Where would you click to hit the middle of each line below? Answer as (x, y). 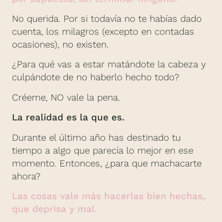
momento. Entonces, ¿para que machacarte (107, 163)
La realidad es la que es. (68, 118)
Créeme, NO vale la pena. (66, 97)
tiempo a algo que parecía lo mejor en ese (103, 150)
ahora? (26, 176)
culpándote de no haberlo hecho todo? (96, 78)
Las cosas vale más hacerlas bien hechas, (109, 196)
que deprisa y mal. (55, 209)
